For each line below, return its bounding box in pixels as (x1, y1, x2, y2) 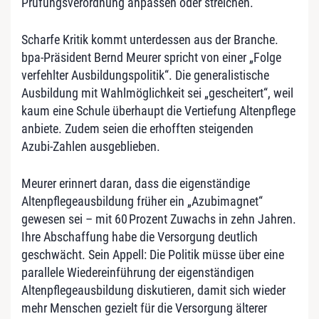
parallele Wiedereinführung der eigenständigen (21, 264, 254, 280)
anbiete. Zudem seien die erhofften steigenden (21, 120, 253, 136)
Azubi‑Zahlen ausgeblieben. (21, 138, 160, 154)
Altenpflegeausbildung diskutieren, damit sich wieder (21, 282, 286, 298)
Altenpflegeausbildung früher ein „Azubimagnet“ (21, 193, 263, 209)
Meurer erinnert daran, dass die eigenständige (21, 175, 250, 191)
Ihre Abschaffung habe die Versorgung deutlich (21, 229, 258, 244)
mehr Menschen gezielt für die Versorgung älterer (21, 300, 267, 315)
